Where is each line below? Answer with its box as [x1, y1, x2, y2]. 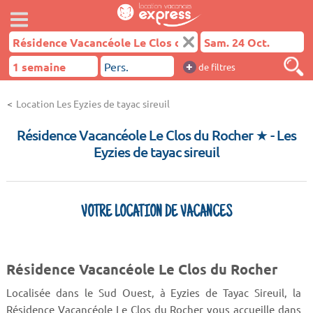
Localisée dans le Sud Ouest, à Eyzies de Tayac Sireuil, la [6, 285, 302, 299]
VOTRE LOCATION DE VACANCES [81, 205, 232, 221]
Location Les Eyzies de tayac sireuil [16, 97, 170, 110]
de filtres [196, 61, 235, 73]
